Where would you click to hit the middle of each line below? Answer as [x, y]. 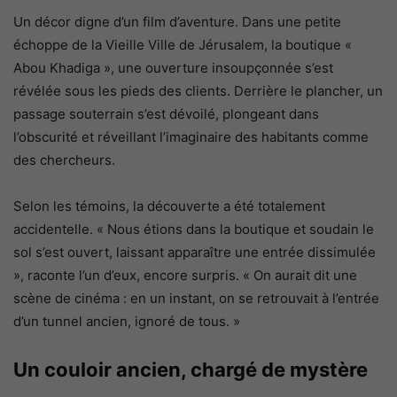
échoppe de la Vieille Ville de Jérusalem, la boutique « [183, 45]
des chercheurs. [64, 160]
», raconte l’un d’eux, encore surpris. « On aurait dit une [185, 276]
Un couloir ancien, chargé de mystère [191, 370]
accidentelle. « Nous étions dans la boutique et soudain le [194, 230]
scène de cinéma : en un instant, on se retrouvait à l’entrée [196, 299]
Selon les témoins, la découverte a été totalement [169, 206]
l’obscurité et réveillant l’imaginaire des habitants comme [191, 137]
